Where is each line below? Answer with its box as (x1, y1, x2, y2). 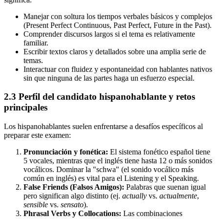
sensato (61, 200, 84, 209)
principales (4, 102, 47, 113)
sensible (23, 200, 48, 209)
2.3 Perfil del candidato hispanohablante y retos (4, 91, 195, 102)
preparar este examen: (4, 131, 71, 140)
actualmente (159, 192, 197, 200)
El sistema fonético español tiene (108, 148, 210, 156)
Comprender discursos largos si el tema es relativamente (23, 29, 195, 38)
